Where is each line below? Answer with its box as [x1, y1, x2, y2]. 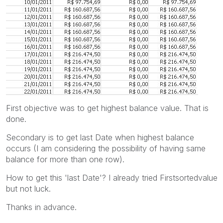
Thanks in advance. [6, 202, 77, 212]
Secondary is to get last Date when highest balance [6, 132, 194, 142]
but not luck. [6, 184, 51, 194]
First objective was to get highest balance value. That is [6, 103, 209, 113]
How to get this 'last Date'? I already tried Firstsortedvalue [6, 173, 218, 183]
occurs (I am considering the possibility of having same [6, 143, 206, 153]
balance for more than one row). [6, 154, 124, 164]
